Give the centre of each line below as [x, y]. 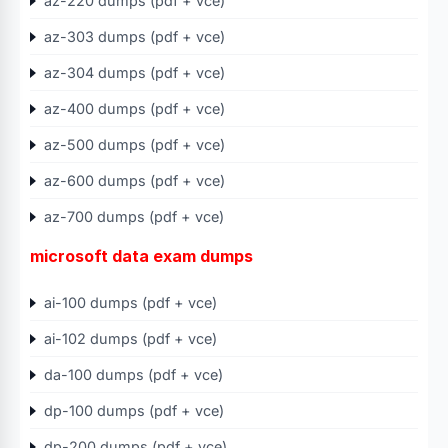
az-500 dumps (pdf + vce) [134, 144]
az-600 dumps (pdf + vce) [134, 180]
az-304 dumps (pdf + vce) [134, 72]
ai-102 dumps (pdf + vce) [130, 338]
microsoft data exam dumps [141, 256]
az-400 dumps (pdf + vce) [134, 108]
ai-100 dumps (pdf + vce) [130, 302]
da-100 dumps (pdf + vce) [133, 374]
